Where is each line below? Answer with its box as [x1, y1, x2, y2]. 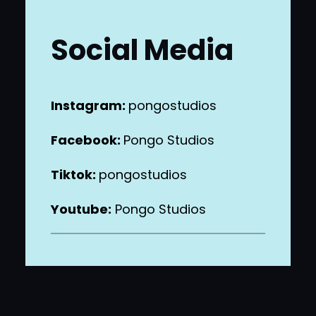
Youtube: [51, 200, 111, 218]
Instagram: [51, 96, 128, 114]
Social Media [51, 30, 233, 71]
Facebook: [51, 130, 123, 149]
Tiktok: [51, 165, 99, 183]
